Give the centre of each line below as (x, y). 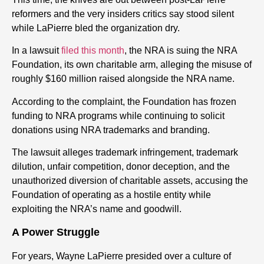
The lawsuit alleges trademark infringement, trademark (125, 152)
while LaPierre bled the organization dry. (96, 28)
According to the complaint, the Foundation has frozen (124, 101)
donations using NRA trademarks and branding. (111, 130)
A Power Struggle (56, 232)
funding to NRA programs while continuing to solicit (118, 115)
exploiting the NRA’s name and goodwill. (97, 209)
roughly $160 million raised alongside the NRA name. (123, 79)
